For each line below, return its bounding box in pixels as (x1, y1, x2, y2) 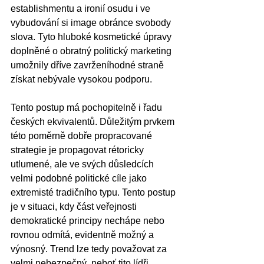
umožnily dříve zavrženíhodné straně (11, 60, 166, 70)
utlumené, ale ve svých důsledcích (11, 159, 156, 169)
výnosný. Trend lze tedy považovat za (11, 243, 169, 254)
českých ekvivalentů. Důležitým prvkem (11, 116, 177, 127)
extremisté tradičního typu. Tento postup (11, 187, 178, 197)
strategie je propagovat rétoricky (11, 144, 146, 155)
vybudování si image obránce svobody (11, 17, 173, 28)
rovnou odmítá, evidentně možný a (11, 229, 156, 240)
